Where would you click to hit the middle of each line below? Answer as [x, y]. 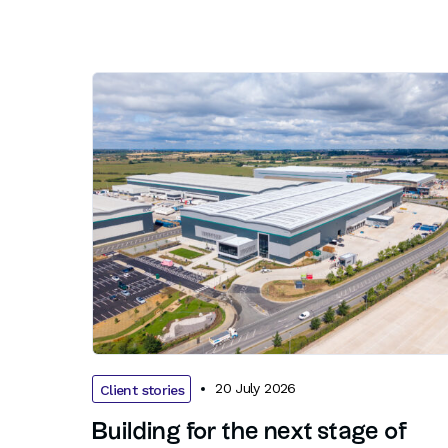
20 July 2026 [255, 388]
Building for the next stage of [249, 431]
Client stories [142, 389]
